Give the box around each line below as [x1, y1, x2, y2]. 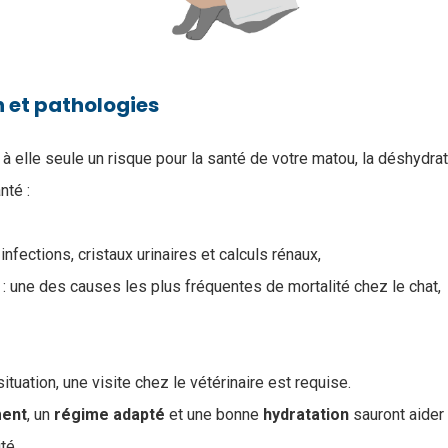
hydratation [263, 404, 349, 424]
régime [54, 404, 109, 424]
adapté [113, 404, 165, 424]
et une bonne [165, 404, 263, 424]
